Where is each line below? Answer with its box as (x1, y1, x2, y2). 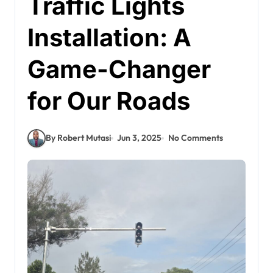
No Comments (168, 132, 223, 144)
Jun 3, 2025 (117, 132, 162, 144)
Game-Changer (27, 54, 211, 84)
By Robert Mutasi (46, 132, 111, 144)
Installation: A (27, 22, 191, 52)
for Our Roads (27, 85, 190, 116)
